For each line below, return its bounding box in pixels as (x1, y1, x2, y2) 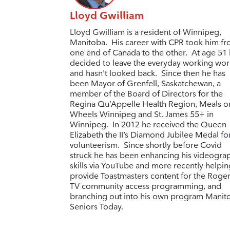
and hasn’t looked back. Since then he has (69, 68, 225, 78)
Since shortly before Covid (119, 140, 222, 150)
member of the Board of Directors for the (69, 88, 223, 99)
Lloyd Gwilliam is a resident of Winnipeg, (69, 27, 221, 37)
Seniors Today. (69, 201, 123, 212)
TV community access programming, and (69, 181, 221, 191)
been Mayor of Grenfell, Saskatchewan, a (69, 78, 221, 88)
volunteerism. (69, 140, 120, 150)
